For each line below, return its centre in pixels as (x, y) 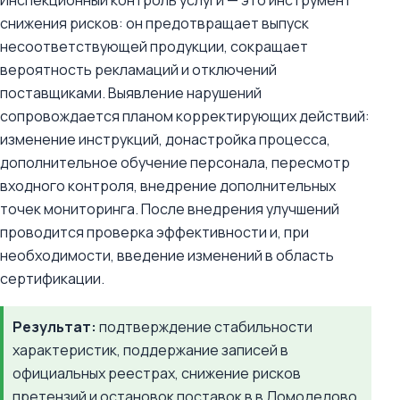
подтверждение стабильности (204, 327)
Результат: (54, 327)
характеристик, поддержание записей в (150, 350)
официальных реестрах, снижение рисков (157, 373)
